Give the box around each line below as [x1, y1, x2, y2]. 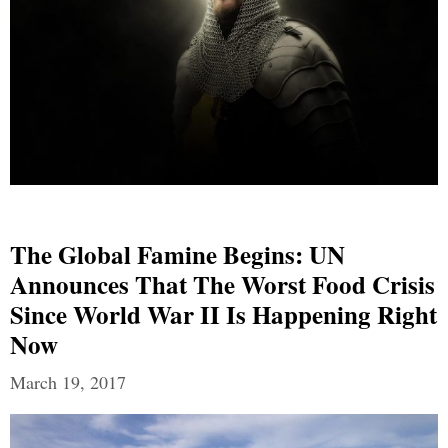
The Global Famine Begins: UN [10, 236, 345, 274]
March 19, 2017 [10, 370, 126, 395]
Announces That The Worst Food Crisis [10, 266, 435, 304]
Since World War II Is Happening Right [10, 296, 437, 334]
